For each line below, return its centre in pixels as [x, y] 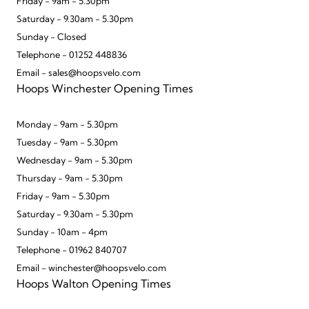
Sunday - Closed [51, 38]
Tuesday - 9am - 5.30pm [67, 143]
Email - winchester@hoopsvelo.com [91, 269]
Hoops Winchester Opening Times [105, 90]
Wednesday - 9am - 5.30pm [74, 161]
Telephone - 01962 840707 [72, 251]
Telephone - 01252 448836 [72, 56]
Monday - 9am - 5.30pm [67, 126]
